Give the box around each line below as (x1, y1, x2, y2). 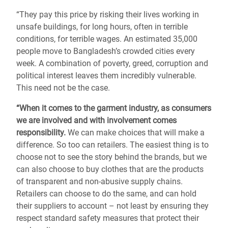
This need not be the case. (16, 83, 110, 93)
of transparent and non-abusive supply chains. (16, 177, 183, 186)
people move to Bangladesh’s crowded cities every (16, 46, 195, 56)
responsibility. (16, 128, 66, 137)
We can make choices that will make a (66, 128, 205, 137)
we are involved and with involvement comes (16, 116, 177, 125)
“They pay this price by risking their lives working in (16, 10, 199, 19)
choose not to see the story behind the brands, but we (16, 152, 207, 162)
